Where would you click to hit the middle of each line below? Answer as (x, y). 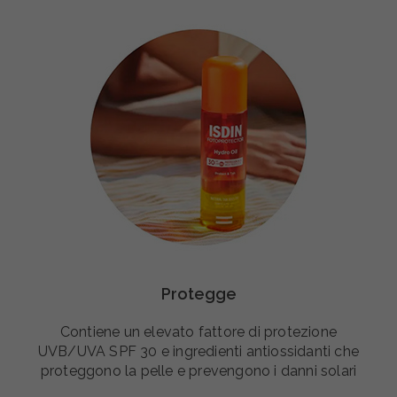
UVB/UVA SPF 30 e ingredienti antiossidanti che (198, 352)
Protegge (198, 294)
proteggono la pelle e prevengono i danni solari (198, 371)
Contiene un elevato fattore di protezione (198, 332)
